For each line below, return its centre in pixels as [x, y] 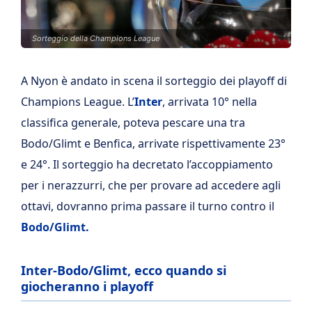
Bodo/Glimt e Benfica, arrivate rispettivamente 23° [153, 143]
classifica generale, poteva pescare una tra [133, 123]
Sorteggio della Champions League [96, 38]
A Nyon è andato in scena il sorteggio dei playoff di [154, 81]
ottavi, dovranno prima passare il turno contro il [148, 206]
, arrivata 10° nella [210, 102]
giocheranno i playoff [87, 286]
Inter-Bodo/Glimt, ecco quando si [124, 270]
